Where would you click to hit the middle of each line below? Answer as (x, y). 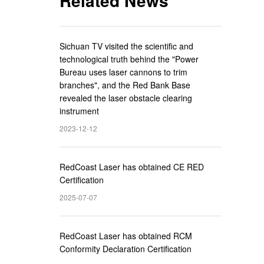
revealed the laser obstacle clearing (126, 98)
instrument (79, 111)
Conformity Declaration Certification (126, 249)
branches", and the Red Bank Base (125, 85)
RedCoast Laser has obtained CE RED (132, 167)
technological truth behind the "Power (129, 59)
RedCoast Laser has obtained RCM (126, 236)
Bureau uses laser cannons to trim (123, 72)
